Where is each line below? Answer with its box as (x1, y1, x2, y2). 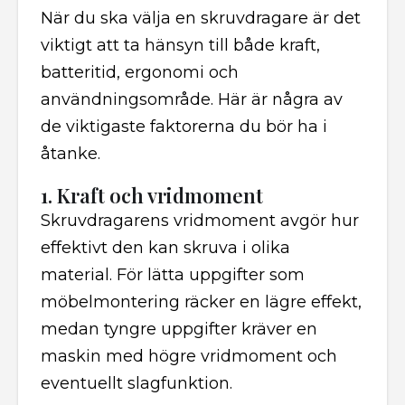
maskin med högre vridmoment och (41, 346, 337, 366)
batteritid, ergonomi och (41, 62, 239, 82)
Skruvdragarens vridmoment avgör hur (41, 211, 359, 231)
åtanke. (41, 144, 100, 164)
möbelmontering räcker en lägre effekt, (41, 292, 362, 312)
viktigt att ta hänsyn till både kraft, (41, 35, 320, 55)
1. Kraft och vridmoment (41, 182, 263, 209)
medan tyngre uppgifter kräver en (41, 319, 317, 339)
